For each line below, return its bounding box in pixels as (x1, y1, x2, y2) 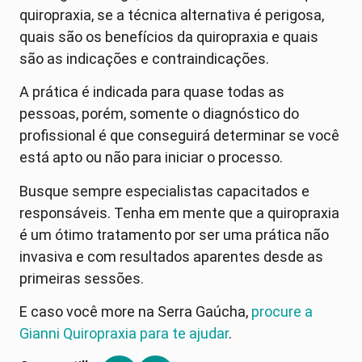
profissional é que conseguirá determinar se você (19, 127, 339, 145)
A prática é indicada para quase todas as (19, 83, 284, 101)
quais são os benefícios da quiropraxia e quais (19, 27, 318, 45)
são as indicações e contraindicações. (19, 49, 269, 67)
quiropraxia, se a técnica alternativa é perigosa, (19, 6, 324, 23)
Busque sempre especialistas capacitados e (19, 182, 309, 200)
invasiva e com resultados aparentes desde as (19, 247, 323, 265)
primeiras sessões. (19, 269, 147, 287)
